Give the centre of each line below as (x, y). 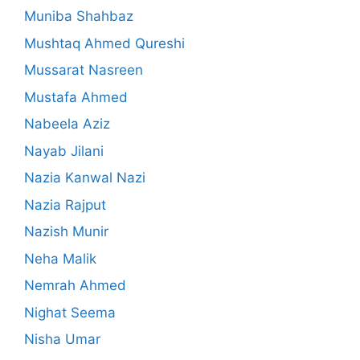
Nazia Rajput (65, 205)
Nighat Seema (70, 312)
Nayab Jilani (64, 151)
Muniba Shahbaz (79, 16)
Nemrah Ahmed (75, 286)
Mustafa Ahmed (76, 97)
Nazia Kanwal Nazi (85, 178)
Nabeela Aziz (67, 124)
